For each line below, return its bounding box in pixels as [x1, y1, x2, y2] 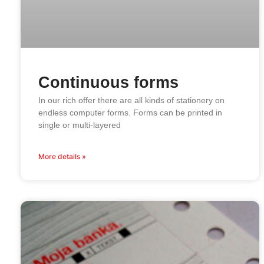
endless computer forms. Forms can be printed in [38, 108, 222, 118]
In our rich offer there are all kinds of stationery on [38, 95, 225, 105]
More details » [38, 152, 86, 161]
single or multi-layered [38, 120, 121, 130]
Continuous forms [38, 74, 179, 92]
